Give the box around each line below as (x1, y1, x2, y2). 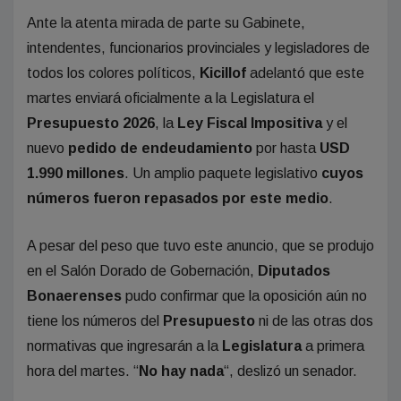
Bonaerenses (27, 287, 122, 303)
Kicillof (200, 64, 250, 81)
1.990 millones (27, 165, 124, 181)
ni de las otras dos (259, 312, 373, 328)
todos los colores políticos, (27, 64, 200, 81)
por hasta (252, 140, 316, 156)
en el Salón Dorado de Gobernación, (27, 262, 258, 278)
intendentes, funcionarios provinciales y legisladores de (27, 39, 370, 55)
